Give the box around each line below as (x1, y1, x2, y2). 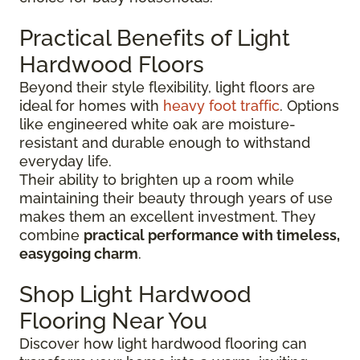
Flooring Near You (19, 307, 207, 334)
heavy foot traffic (163, 96, 280, 114)
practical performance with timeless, (84, 226, 340, 243)
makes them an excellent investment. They (19, 207, 316, 225)
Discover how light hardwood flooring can (19, 334, 307, 352)
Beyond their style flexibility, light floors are (19, 78, 315, 96)
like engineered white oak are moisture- (19, 115, 296, 133)
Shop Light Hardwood (19, 280, 252, 308)
